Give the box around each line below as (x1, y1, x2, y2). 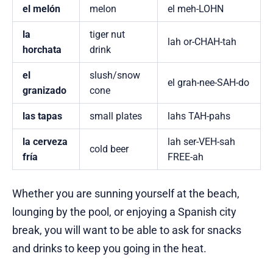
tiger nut (90, 29, 125, 41)
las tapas (23, 110, 62, 122)
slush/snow (90, 69, 140, 82)
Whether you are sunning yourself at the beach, (12, 187, 239, 200)
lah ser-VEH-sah (168, 136, 235, 148)
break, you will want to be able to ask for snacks (12, 224, 241, 237)
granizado (23, 85, 66, 97)
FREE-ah (168, 151, 204, 163)
